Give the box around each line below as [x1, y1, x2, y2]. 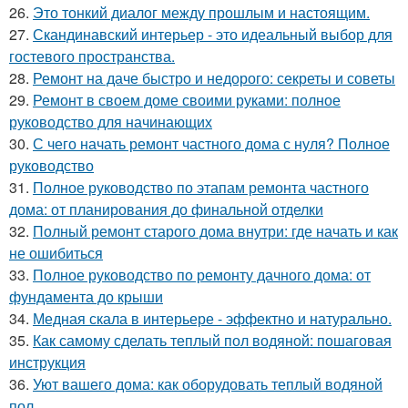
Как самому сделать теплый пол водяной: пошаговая [33, 329, 392, 351]
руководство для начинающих [9, 110, 212, 132]
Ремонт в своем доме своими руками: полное [33, 88, 341, 110]
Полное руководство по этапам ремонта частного [33, 176, 369, 198]
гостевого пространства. [9, 45, 175, 66]
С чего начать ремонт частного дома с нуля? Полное [33, 132, 390, 154]
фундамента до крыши [9, 285, 163, 307]
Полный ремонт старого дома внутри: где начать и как [33, 219, 398, 241]
